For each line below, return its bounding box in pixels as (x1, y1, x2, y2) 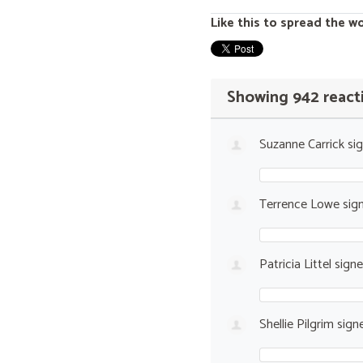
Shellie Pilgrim (258, 313, 334, 335)
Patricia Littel (258, 253, 331, 275)
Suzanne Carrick (258, 133, 344, 156)
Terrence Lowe (258, 193, 340, 216)
